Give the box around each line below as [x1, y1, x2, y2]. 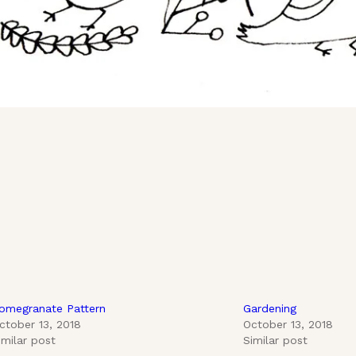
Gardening [242, 301, 296, 315]
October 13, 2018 [242, 317, 333, 331]
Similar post [242, 333, 308, 346]
